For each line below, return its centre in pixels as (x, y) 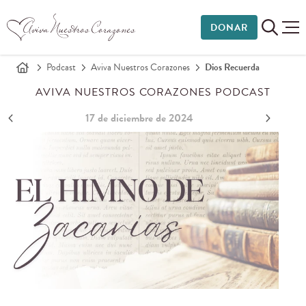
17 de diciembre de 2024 (139, 118)
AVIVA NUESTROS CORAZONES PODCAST (153, 92)
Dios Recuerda (232, 67)
